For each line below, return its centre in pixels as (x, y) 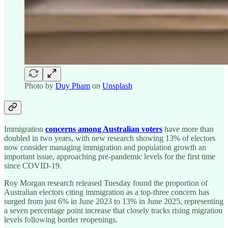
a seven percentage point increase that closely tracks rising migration (113, 210)
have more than (188, 129)
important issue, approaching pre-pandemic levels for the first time (110, 156)
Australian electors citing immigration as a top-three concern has (107, 192)
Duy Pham (73, 85)
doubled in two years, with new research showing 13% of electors (110, 138)
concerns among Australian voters (104, 129)
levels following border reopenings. (61, 219)
